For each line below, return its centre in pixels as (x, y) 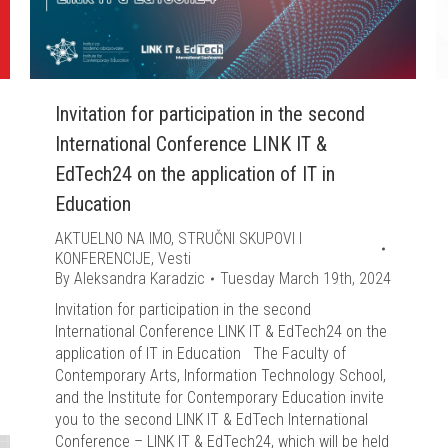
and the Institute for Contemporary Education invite (219, 397)
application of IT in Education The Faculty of (200, 353)
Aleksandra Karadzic (139, 278)
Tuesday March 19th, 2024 (305, 278)
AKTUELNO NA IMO (113, 238)
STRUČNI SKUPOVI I (240, 238)
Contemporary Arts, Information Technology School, (220, 375)
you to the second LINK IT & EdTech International (211, 419)
